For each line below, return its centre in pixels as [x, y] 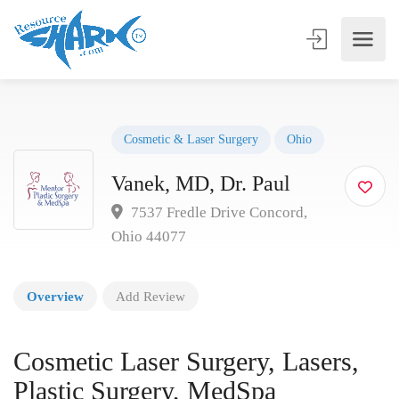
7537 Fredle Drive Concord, [217, 212]
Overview [55, 297]
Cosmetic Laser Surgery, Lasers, [186, 361]
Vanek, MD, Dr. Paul [201, 183]
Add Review [151, 297]
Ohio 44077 [149, 236]
